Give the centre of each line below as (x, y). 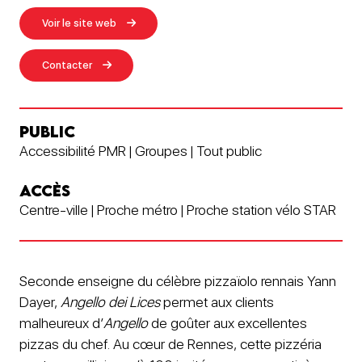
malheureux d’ (61, 322)
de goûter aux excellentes (227, 322)
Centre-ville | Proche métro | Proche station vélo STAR (178, 209)
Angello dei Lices (110, 301)
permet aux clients (217, 301)
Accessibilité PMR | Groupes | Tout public (141, 150)
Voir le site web (79, 23)
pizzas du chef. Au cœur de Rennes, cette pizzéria (170, 343)
